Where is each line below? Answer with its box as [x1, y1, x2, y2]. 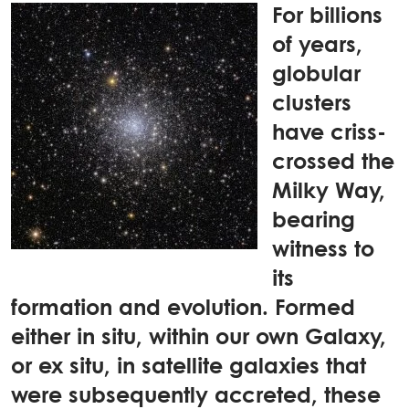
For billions [272, 6, 383, 27]
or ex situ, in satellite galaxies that [11, 357, 366, 378]
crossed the [272, 152, 394, 173]
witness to [272, 240, 374, 261]
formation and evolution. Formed [11, 299, 355, 320]
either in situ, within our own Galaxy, [11, 328, 386, 349]
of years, [272, 36, 362, 57]
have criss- [272, 123, 386, 144]
